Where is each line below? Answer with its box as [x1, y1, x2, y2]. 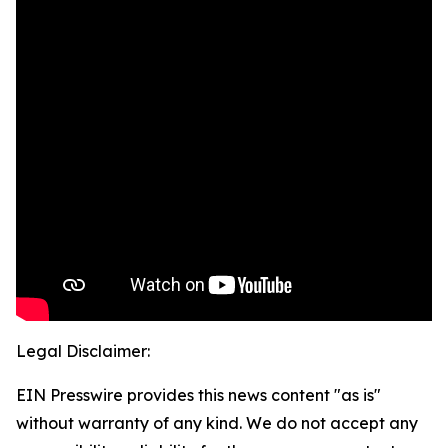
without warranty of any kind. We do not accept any [16, 413, 418, 434]
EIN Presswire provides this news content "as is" [16, 385, 381, 406]
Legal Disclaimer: [16, 341, 150, 362]
